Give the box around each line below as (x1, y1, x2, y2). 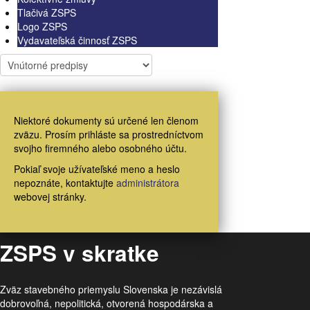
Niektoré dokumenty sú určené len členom (14, 113, 199, 127)
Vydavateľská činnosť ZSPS (17, 33, 137, 47)
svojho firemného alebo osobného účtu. (14, 141, 187, 155)
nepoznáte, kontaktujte (14, 176, 116, 190)
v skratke (63, 237, 159, 268)
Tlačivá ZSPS (17, 6, 76, 19)
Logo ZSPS (17, 19, 67, 33)
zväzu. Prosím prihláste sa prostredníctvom (14, 127, 203, 141)
